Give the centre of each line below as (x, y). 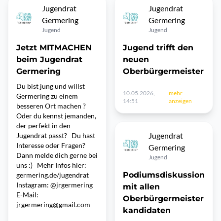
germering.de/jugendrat (53, 175)
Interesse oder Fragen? (51, 145)
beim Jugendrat (49, 59)
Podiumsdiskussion (164, 175)
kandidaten (147, 210)
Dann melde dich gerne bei (57, 155)
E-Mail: (27, 195)
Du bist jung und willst (51, 86)
